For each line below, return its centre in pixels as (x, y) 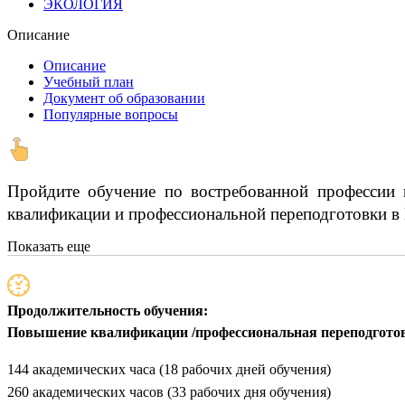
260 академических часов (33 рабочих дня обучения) (169, 392)
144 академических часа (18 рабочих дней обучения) (169, 370)
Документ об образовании (124, 99)
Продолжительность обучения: (108, 311)
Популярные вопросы (111, 115)
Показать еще (49, 247)
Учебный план (89, 82)
